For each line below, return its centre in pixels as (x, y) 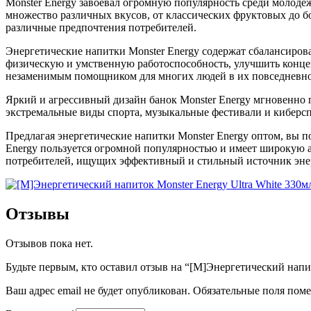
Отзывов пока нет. (49, 243)
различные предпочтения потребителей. (101, 28)
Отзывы (37, 213)
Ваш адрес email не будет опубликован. (98, 290)
